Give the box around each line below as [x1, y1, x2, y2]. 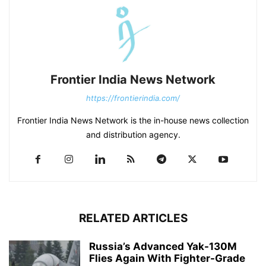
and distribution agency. [85, 129, 180, 140]
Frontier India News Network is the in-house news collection [17, 115, 249, 126]
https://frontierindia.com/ [86, 93, 180, 103]
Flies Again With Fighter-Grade [89, 252, 245, 265]
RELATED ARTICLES [78, 211, 188, 226]
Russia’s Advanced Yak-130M [89, 240, 237, 253]
